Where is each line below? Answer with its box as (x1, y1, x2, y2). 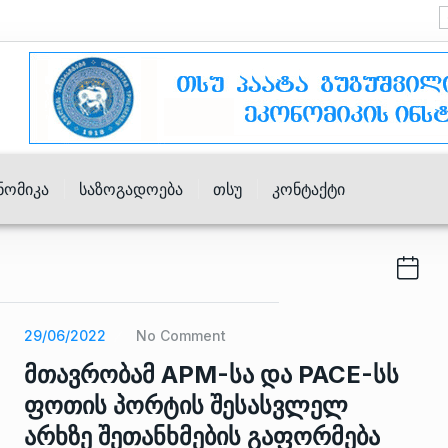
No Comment (136, 327, 226, 344)
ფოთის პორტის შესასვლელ (24, 391, 348, 420)
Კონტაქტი (272, 179, 345, 199)
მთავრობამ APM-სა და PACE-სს (24, 360, 399, 389)
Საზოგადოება (79, 179, 183, 199)
